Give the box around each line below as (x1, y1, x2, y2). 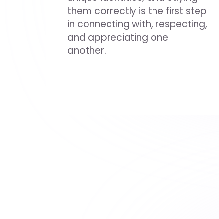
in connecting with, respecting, (67, 18, 207, 31)
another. (67, 44, 106, 57)
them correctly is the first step (67, 4, 207, 18)
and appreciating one (67, 31, 168, 44)
